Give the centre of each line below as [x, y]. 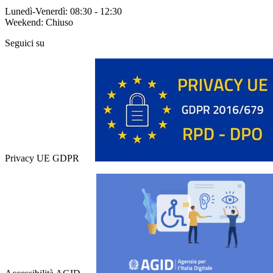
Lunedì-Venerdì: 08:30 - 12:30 [63, 11]
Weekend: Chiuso [39, 22]
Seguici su [25, 43]
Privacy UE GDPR [42, 158]
